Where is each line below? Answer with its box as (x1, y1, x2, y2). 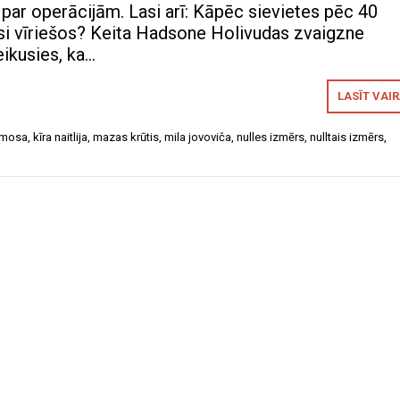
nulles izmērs (237, 130, 304, 145)
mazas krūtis (93, 130, 159, 145)
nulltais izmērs (310, 130, 384, 145)
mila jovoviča (164, 130, 231, 145)
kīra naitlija (33, 130, 87, 145)
